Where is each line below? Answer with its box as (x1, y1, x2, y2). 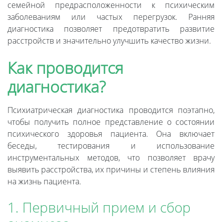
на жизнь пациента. (7, 176, 81, 187)
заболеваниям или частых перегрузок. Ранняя (7, 11, 215, 23)
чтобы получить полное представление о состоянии (7, 116, 215, 128)
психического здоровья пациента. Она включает (7, 128, 215, 140)
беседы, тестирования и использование (7, 140, 215, 152)
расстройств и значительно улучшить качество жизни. (7, 35, 211, 47)
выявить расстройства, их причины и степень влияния (7, 164, 215, 175)
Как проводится (7, 57, 123, 79)
